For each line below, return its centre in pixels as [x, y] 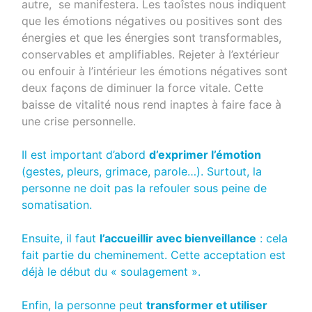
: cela [272, 238]
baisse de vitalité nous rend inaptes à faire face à [152, 104]
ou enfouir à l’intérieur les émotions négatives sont [155, 71]
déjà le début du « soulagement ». [111, 271]
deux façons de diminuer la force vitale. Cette [143, 87]
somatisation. [57, 204]
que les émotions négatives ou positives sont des [152, 21]
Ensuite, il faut [61, 238]
